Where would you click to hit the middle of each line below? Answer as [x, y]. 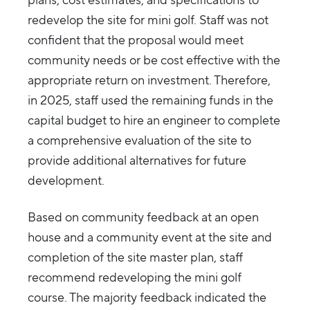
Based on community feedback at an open [143, 217]
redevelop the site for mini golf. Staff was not [148, 20]
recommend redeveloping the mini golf [135, 277]
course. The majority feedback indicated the [147, 298]
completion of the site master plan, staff [135, 257]
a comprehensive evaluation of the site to [139, 140]
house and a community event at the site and [150, 237]
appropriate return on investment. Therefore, [149, 80]
